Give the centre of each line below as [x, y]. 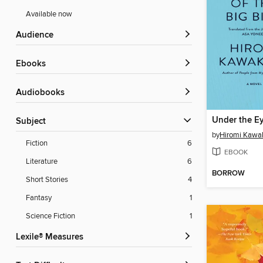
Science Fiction [50, 216]
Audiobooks [43, 93]
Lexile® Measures [52, 237]
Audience [38, 36]
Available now [49, 14]
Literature [42, 162]
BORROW [228, 174]
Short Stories [47, 180]
